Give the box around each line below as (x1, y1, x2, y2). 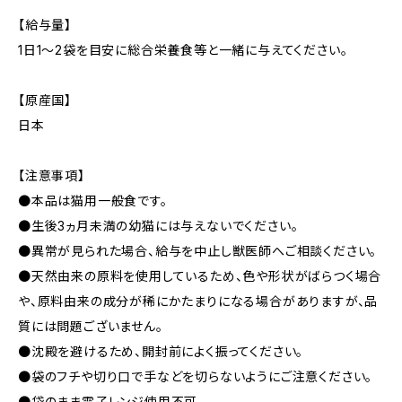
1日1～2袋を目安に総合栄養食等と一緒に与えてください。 (18, 42, 348, 57)
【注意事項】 (18, 168, 85, 183)
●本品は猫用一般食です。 (18, 193, 168, 208)
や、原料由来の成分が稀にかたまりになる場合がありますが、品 (18, 293, 379, 309)
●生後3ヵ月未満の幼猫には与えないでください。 (18, 218, 299, 233)
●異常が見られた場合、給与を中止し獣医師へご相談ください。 (18, 243, 378, 258)
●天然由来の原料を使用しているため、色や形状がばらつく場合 (18, 268, 382, 284)
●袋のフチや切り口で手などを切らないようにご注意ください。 (18, 369, 373, 384)
